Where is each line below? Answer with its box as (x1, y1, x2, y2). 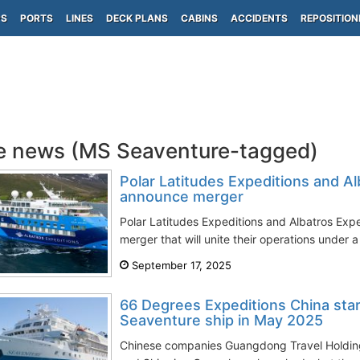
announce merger (120, 188, 243, 205)
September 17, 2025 (129, 259, 231, 272)
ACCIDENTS (231, 12, 288, 24)
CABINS (181, 12, 218, 24)
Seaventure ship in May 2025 (120, 312, 323, 329)
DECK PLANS (106, 12, 168, 24)
